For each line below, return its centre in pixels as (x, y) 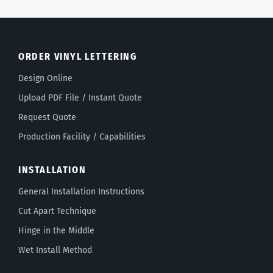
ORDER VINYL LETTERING (78, 56)
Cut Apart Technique (57, 211)
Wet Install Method (55, 250)
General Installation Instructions (81, 192)
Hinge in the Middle (56, 231)
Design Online (45, 78)
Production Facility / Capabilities (82, 137)
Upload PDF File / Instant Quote (80, 98)
